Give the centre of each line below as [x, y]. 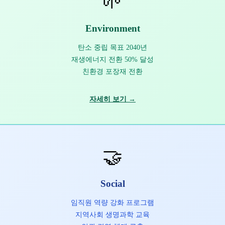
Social [113, 183]
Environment [113, 29]
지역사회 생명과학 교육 [113, 214]
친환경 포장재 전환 [113, 72]
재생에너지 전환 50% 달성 [113, 60]
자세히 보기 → [113, 99]
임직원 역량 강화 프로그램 [113, 202]
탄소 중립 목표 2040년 [113, 47]
